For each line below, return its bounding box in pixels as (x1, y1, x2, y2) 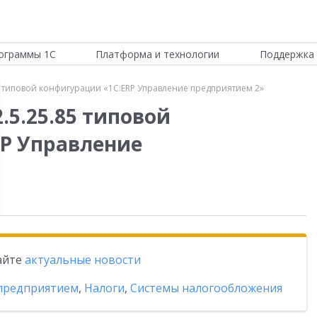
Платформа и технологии (96, 47, 220, 61)
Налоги (84, 280, 125, 296)
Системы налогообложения (130, 280, 282, 296)
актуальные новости (25, 252, 141, 267)
